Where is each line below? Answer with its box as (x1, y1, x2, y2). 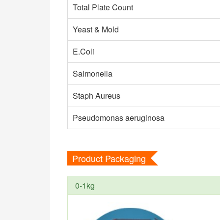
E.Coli (73, 46, 94, 57)
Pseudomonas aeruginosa (73, 112, 165, 123)
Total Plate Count (73, 1, 133, 13)
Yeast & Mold (73, 24, 119, 35)
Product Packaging (72, 152, 146, 165)
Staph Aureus (73, 90, 120, 101)
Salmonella (73, 68, 112, 79)
